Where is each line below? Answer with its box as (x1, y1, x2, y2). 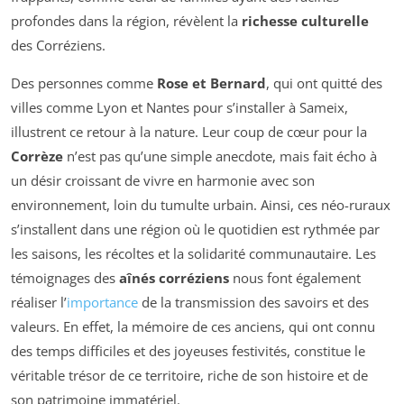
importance (67, 293, 138, 312)
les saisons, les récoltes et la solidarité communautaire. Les (11, 244, 376, 263)
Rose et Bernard (157, 74, 266, 93)
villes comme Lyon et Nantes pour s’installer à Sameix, (11, 98, 348, 117)
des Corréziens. (11, 36, 106, 55)
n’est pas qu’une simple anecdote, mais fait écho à (63, 147, 377, 166)
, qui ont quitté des (266, 74, 382, 93)
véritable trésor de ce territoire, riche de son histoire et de (11, 366, 368, 385)
